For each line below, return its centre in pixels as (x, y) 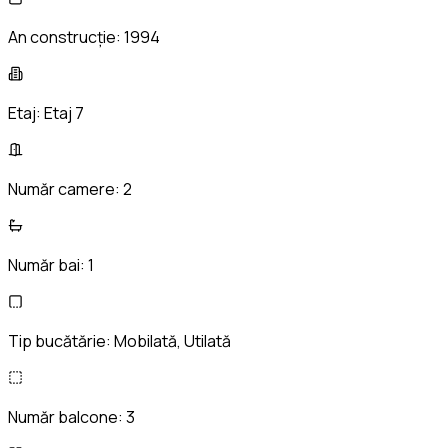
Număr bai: (48, 264)
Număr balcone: (67, 416)
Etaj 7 (64, 112)
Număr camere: (65, 188)
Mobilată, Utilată (172, 340)
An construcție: (66, 36)
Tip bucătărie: (61, 340)
